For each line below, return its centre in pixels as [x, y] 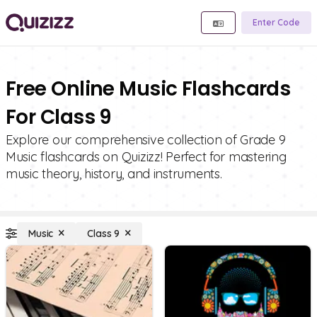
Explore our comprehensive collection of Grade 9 [146, 140]
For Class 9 [59, 117]
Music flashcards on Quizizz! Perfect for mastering [146, 157]
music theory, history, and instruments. [114, 174]
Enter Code [276, 22]
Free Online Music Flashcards [148, 89]
